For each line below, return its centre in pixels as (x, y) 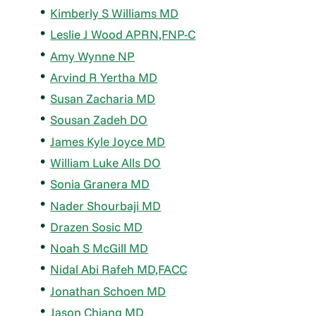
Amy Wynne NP (93, 56)
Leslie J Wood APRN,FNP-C (123, 35)
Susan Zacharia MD (103, 99)
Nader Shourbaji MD (106, 205)
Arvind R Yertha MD (104, 77)
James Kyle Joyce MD (108, 141)
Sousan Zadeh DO (99, 120)
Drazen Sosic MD (97, 226)
